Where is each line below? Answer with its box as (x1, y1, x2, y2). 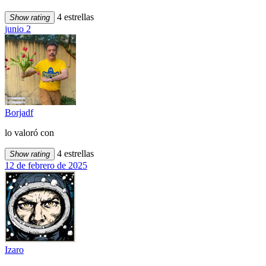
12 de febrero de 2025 (5, 160, 87, 171)
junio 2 (5, 24, 31, 34)
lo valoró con (5, 128, 54, 138)
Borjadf (5, 107, 33, 118)
